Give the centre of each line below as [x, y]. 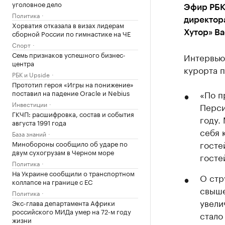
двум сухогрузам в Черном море [63, 152]
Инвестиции [30, 104]
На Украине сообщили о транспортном [73, 173]
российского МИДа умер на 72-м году [72, 211]
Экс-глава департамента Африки [64, 202]
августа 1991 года [39, 122]
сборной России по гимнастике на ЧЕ [71, 33]
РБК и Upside [31, 74]
